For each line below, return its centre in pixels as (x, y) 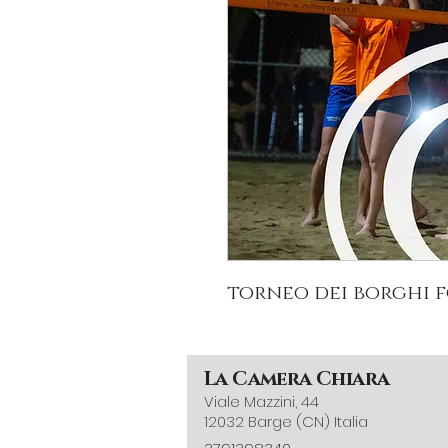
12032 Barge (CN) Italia (286, 421)
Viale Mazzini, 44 (261, 401)
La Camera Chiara (297, 379)
